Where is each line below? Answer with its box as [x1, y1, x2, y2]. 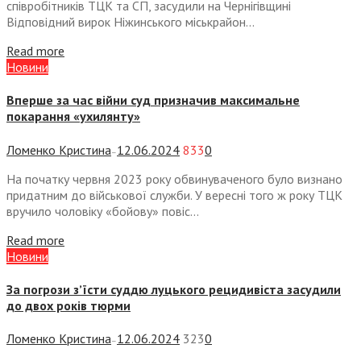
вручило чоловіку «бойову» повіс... [6, 202, 199, 219]
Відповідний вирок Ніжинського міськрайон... [6, 14, 255, 31]
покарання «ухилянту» [6, 108, 140, 125]
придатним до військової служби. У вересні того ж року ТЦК [6, 186, 342, 203]
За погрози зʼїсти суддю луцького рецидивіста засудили [6, 280, 341, 297]
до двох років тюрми [6, 297, 131, 313]
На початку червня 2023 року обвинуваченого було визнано [6, 170, 342, 187]
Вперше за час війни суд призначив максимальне [6, 92, 300, 109]
